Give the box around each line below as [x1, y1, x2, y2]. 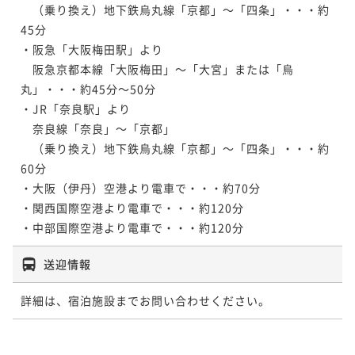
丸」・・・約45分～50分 [21, 80, 156, 97]
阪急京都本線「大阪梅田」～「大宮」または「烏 [21, 60, 294, 77]
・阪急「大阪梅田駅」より [21, 40, 163, 57]
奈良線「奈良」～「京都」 [21, 120, 175, 136]
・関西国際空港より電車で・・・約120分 [21, 199, 244, 216]
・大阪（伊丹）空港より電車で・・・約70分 [21, 179, 261, 196]
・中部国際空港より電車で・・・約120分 [21, 219, 244, 235]
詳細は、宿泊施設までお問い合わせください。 [21, 292, 270, 308]
